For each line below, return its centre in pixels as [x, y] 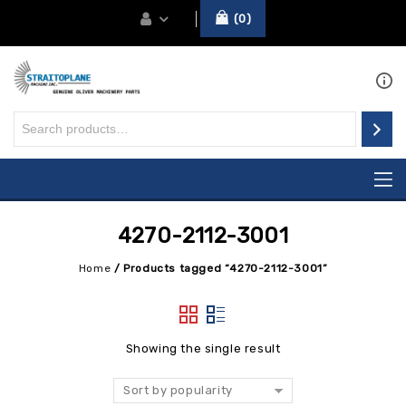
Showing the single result [203, 348]
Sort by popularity [178, 390]
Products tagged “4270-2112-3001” [226, 268]
